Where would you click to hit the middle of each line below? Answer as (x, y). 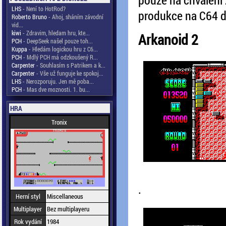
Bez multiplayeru (68, 209)
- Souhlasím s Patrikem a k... (70, 65)
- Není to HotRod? (43, 9)
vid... (17, 25)
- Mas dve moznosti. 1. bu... (55, 89)
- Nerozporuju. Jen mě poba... (57, 81)
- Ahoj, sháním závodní (75, 17)
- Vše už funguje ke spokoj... (69, 73)
